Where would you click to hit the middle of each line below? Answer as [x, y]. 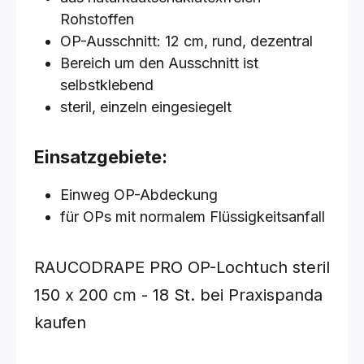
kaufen [60, 323]
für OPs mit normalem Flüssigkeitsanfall [193, 217]
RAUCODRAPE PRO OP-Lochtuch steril [182, 267]
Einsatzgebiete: [101, 157]
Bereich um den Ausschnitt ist [159, 63]
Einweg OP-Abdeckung [139, 195]
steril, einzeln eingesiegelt [146, 107]
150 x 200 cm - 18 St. [117, 295]
